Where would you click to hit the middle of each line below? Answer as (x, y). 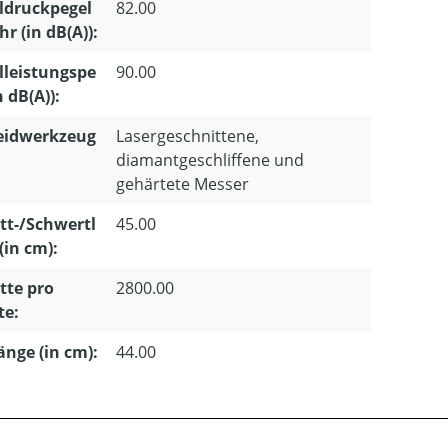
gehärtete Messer (182, 184)
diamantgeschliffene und (210, 160)
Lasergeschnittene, (187, 136)
